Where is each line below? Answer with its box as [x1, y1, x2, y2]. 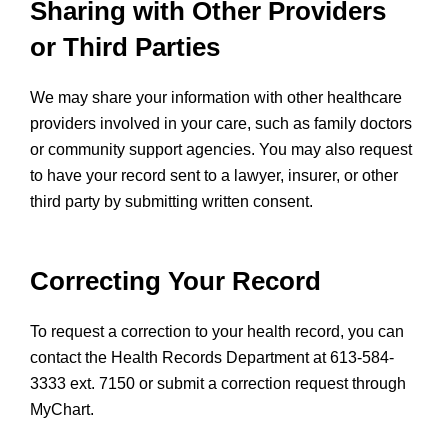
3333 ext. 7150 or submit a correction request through [30, 375, 406, 392]
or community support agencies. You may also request [30, 141, 412, 158]
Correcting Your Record [30, 266, 321, 296]
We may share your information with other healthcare [30, 89, 402, 106]
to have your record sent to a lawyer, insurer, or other [30, 167, 398, 184]
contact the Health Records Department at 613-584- [30, 349, 394, 366]
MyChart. [30, 401, 94, 418]
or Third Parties [30, 32, 220, 62]
